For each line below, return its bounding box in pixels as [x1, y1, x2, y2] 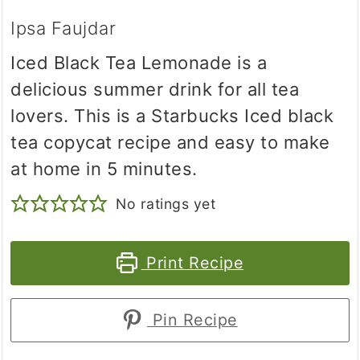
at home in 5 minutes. [10, 157, 198, 179]
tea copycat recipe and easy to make [10, 131, 330, 153]
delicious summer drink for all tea [10, 78, 300, 100]
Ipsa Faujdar [10, 17, 117, 39]
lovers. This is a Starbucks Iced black [10, 104, 334, 126]
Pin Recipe [147, 309, 238, 329]
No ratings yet [116, 194, 216, 212]
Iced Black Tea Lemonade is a [10, 51, 268, 73]
